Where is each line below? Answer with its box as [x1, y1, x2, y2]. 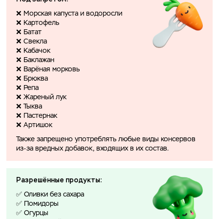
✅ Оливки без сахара [16, 191, 86, 198]
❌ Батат [16, 29, 42, 36]
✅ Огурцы [16, 210, 48, 217]
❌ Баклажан [16, 57, 54, 64]
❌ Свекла [16, 38, 47, 45]
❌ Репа [16, 85, 39, 92]
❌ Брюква [16, 75, 48, 83]
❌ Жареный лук [16, 94, 66, 101]
